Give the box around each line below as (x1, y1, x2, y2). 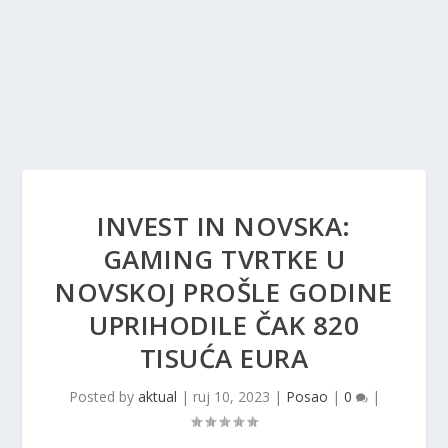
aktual (137, 387, 177, 406)
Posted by (68, 387, 138, 406)
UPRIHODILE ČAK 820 (89, 307, 359, 343)
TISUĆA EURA (139, 340, 309, 376)
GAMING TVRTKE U (102, 241, 346, 277)
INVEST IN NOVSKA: (97, 208, 351, 244)
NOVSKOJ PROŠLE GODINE (55, 274, 393, 310)
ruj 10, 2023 (192, 387, 270, 406)
